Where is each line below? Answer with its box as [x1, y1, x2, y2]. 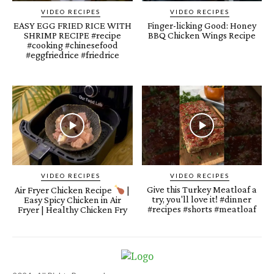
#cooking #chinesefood [26, 40, 118, 51]
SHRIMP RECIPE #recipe [23, 30, 121, 41]
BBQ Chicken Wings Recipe [147, 30, 256, 41]
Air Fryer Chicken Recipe [15, 185, 114, 196]
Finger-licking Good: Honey [147, 20, 256, 31]
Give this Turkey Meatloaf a [146, 183, 257, 194]
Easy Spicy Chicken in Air [23, 194, 121, 206]
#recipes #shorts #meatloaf [147, 203, 256, 214]
